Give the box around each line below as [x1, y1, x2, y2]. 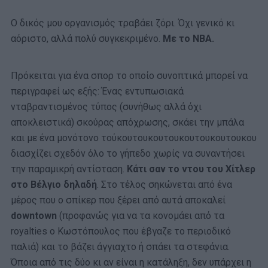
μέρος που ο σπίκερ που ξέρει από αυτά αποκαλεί [11, 194, 226, 206]
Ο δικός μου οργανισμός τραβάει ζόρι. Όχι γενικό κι [11, 17, 234, 29]
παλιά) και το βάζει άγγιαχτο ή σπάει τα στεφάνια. [11, 241, 230, 252]
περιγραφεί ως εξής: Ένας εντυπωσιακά [11, 86, 184, 97]
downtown [11, 210, 57, 221]
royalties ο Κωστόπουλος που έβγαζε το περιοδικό [11, 226, 231, 237]
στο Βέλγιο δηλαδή [11, 179, 97, 190]
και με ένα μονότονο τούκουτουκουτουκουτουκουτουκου [11, 132, 257, 144]
